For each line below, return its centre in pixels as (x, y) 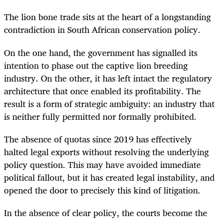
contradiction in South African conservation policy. (102, 30)
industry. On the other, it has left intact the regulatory (108, 78)
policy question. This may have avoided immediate (102, 164)
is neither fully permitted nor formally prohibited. (100, 116)
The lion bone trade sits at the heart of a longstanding (107, 17)
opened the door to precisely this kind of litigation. (102, 190)
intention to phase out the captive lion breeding (96, 65)
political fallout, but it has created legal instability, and (109, 177)
